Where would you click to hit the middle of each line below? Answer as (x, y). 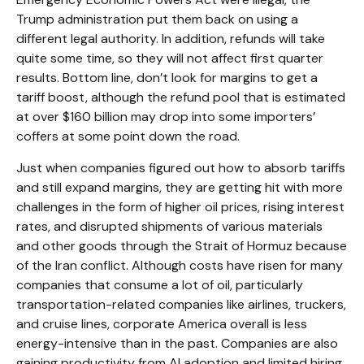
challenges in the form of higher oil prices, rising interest (180, 207)
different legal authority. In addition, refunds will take (171, 39)
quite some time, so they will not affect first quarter (170, 58)
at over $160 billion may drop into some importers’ (166, 117)
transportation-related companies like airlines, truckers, (181, 305)
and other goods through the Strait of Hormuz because (182, 246)
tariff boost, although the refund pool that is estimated (181, 97)
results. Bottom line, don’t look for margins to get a (167, 78)
